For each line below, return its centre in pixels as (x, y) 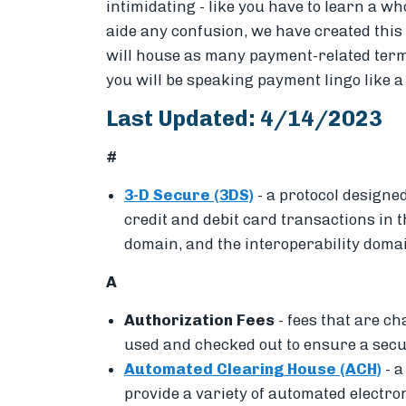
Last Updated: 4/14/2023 (244, 118)
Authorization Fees (201, 319)
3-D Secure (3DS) (189, 194)
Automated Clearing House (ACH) (253, 368)
